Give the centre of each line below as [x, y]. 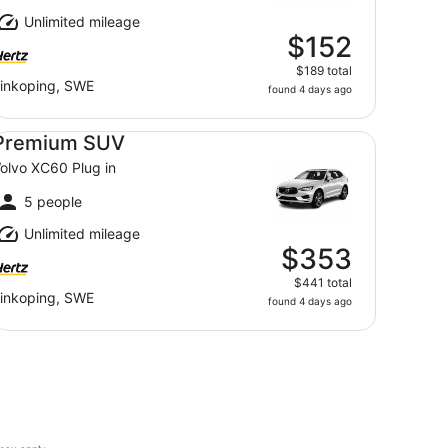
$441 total [323, 282]
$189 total [324, 70]
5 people [53, 201]
